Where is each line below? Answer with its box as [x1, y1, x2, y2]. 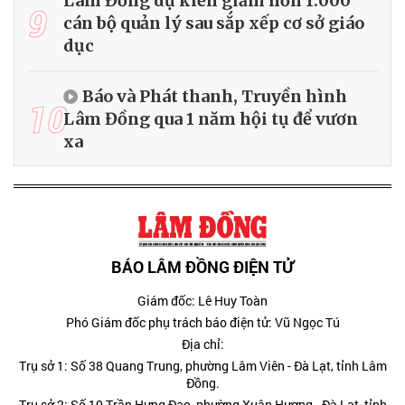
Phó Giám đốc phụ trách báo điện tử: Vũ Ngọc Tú [65, 314, 340, 332]
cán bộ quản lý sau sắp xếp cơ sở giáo [63, 13, 364, 34]
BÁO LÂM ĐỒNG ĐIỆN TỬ [111, 256, 294, 278]
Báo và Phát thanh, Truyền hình [82, 86, 347, 108]
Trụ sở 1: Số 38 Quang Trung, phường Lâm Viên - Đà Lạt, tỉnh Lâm [18, 357, 387, 375]
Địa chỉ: [181, 335, 224, 353]
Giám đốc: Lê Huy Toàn [137, 292, 268, 310]
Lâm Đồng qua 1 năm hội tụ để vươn [63, 108, 358, 130]
